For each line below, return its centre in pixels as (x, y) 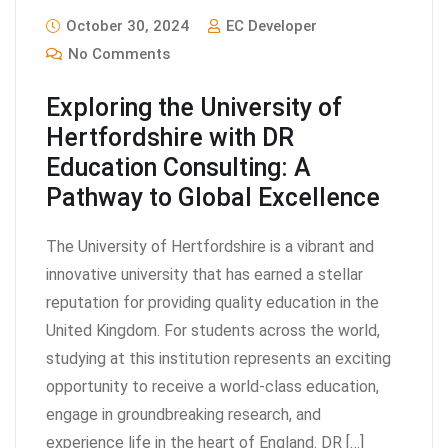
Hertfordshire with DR (170, 137)
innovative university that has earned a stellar (204, 274)
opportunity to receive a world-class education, (212, 386)
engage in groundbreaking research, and (183, 414)
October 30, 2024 (125, 25)
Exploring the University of (194, 107)
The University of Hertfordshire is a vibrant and (210, 246)
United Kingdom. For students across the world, (213, 330)
